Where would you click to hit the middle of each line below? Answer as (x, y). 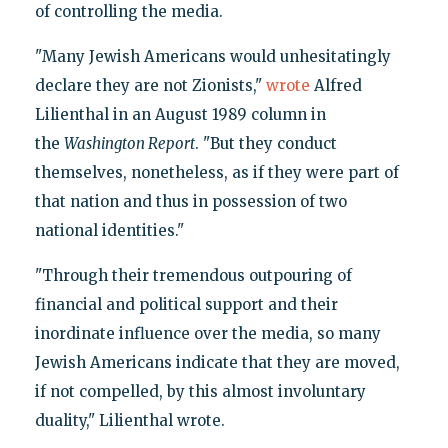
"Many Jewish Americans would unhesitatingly (212, 56)
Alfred (335, 85)
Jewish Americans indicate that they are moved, (217, 362)
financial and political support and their (186, 304)
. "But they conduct (265, 143)
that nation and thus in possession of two (190, 201)
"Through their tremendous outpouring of (193, 275)
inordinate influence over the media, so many (207, 333)
